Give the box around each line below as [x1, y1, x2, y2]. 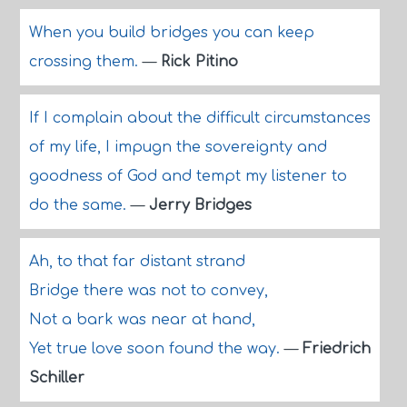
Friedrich [302, 341, 371, 357]
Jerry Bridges [148, 197, 252, 213]
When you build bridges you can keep [28, 25, 314, 41]
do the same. [28, 197, 131, 213]
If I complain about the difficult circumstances [28, 110, 371, 126]
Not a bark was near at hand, [28, 312, 255, 328]
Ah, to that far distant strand [28, 253, 245, 270]
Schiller [28, 370, 84, 386]
